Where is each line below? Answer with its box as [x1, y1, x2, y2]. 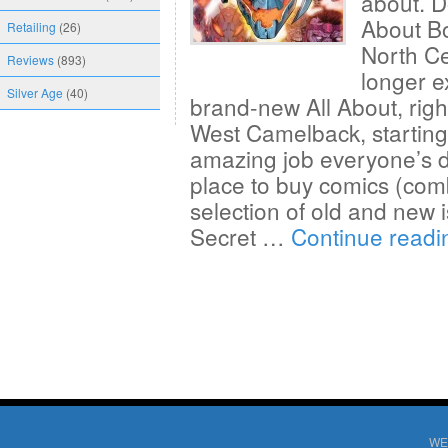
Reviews [7, 51, 54, 68]
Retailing [7, 18, 56, 35]
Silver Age [7, 84, 63, 101]
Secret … [190, 220, 291, 252]
